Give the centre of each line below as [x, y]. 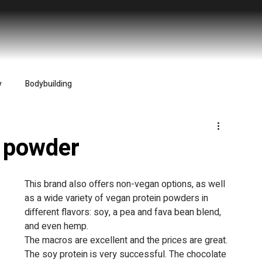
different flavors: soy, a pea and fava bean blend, [124, 213]
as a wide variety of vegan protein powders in [118, 199]
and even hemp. [56, 227]
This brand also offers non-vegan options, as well [126, 185]
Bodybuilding [49, 84]
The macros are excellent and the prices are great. [126, 241]
